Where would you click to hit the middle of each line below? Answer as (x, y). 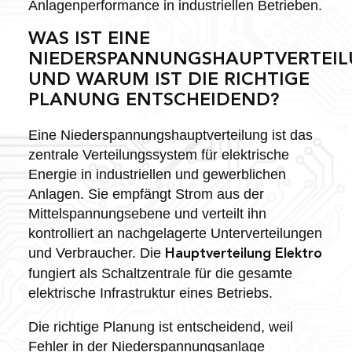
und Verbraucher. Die (96, 253)
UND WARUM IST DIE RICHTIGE (169, 80)
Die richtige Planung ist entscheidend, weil (160, 326)
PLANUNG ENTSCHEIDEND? (153, 101)
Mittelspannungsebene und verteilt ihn (147, 213)
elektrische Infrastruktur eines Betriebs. (150, 293)
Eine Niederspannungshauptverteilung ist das (170, 135)
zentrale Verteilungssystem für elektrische (158, 154)
